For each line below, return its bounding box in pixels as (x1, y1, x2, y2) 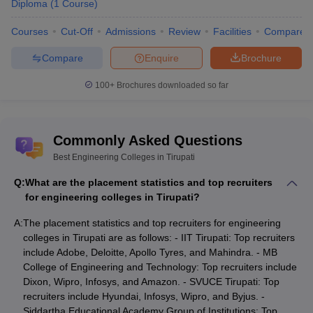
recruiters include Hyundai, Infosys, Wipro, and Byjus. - (23, 291, 265, 303)
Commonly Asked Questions (53, 133, 242, 149)
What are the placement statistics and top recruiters (25, 177, 272, 189)
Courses (11, 26, 48, 38)
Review (168, 26, 201, 38)
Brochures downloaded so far (115, 80, 228, 91)
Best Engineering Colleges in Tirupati (53, 152, 195, 163)
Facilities (213, 26, 252, 38)
